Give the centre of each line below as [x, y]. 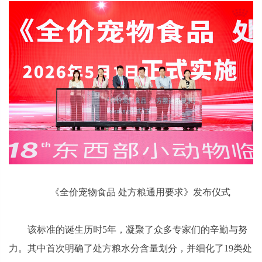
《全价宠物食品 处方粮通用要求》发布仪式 [140, 192]
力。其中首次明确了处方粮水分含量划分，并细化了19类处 [130, 248]
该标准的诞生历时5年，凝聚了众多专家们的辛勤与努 [137, 229]
